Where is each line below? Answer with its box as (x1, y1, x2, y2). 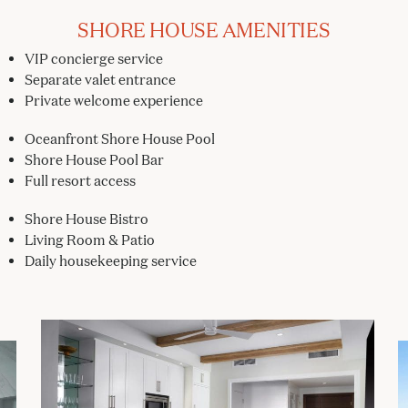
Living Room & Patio (24, 230, 155, 249)
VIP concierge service (24, 50, 163, 68)
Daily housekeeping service (24, 251, 197, 270)
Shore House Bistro (24, 209, 148, 228)
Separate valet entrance (24, 71, 176, 89)
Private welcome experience (24, 92, 203, 110)
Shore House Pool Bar (24, 151, 164, 169)
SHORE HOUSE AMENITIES (77, 17, 331, 44)
